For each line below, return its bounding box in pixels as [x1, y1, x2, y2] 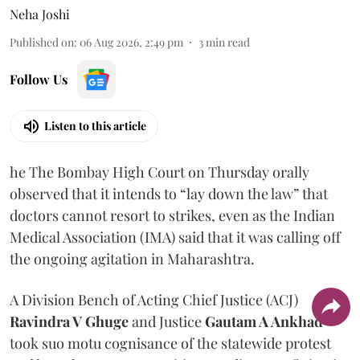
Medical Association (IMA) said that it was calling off [10, 227, 341, 247]
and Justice [129, 311, 205, 331]
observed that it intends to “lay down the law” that [10, 183, 328, 203]
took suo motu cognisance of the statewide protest [10, 333, 331, 353]
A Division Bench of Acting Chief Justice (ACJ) [10, 289, 298, 309]
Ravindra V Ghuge [10, 311, 129, 331]
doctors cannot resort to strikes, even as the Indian [10, 205, 335, 225]
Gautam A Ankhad [205, 311, 323, 331]
